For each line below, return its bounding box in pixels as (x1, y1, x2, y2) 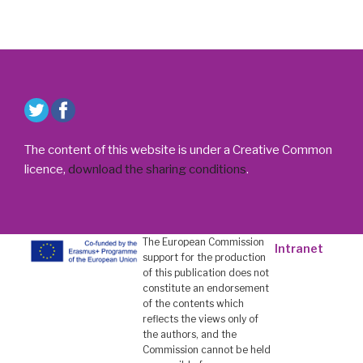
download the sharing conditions (68, 162, 246, 177)
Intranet (274, 241, 323, 255)
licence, (24, 162, 68, 177)
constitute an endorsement (143, 281, 270, 294)
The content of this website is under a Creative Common (24, 143, 332, 158)
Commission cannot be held (143, 343, 271, 356)
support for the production (143, 250, 267, 263)
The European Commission (143, 235, 265, 248)
